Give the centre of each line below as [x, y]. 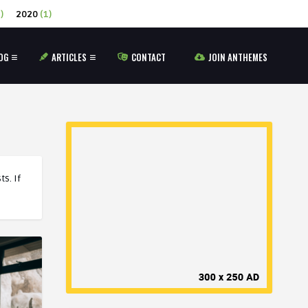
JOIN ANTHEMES [238, 57]
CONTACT [148, 57]
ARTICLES [69, 57]
